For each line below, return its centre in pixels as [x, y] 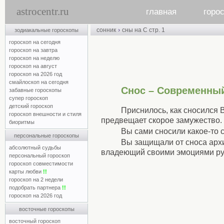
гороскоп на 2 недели [36, 179]
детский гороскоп [31, 106]
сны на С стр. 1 [143, 30]
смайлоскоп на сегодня [39, 82]
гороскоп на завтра [33, 50]
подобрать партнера [35, 187]
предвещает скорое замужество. [161, 120]
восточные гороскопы [46, 209]
